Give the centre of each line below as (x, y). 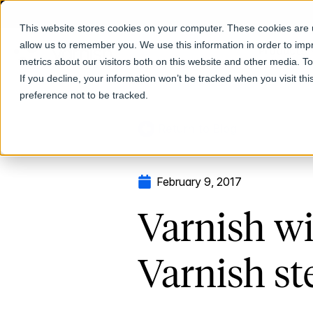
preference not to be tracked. (84, 95)
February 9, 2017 (199, 181)
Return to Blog (196, 128)
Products (282, 51)
